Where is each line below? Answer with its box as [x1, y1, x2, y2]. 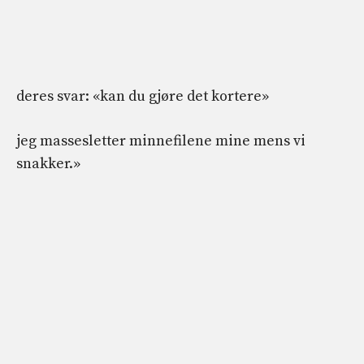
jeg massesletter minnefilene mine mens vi [16, 132, 305, 151]
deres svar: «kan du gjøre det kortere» [16, 87, 269, 106]
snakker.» [16, 154, 80, 174]
